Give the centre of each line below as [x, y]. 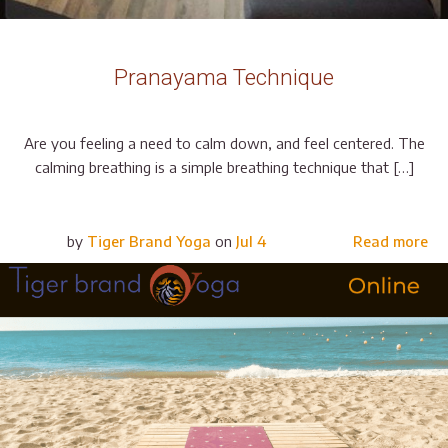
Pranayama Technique [224, 76]
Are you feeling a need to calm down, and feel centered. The [224, 142]
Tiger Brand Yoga [149, 240]
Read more [390, 240]
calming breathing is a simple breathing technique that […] [224, 166]
